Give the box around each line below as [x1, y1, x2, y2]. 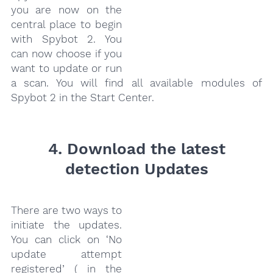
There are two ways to [10, 204, 122, 216]
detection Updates [65, 160, 208, 179]
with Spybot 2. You [10, 32, 122, 45]
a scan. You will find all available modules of [10, 76, 263, 89]
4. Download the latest [48, 140, 225, 158]
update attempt [10, 247, 122, 260]
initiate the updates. [10, 218, 122, 231]
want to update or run [10, 62, 122, 74]
